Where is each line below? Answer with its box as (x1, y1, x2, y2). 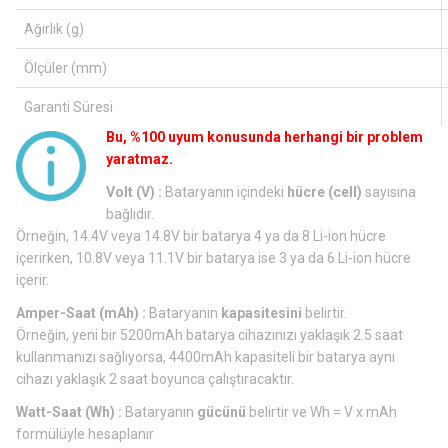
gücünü (197, 403, 246, 420)
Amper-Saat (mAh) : (16, 304, 146, 321)
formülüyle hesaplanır (16, 425, 154, 442)
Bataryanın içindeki (162, 183, 287, 200)
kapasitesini (221, 304, 302, 321)
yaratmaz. (106, 150, 173, 167)
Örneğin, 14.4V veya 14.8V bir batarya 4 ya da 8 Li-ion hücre (16, 227, 386, 244)
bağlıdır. (106, 205, 154, 222)
